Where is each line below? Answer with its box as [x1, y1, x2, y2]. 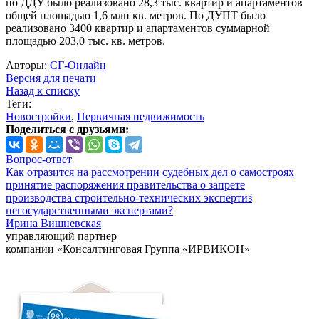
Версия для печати [6, 72, 96, 85]
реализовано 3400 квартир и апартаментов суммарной [6, 22, 270, 35]
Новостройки [6, 110, 71, 123]
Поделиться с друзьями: [6, 123, 129, 136]
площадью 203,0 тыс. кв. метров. [6, 35, 165, 48]
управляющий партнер [6, 230, 117, 243]
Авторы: [6, 59, 50, 72]
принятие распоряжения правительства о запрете [6, 179, 245, 192]
